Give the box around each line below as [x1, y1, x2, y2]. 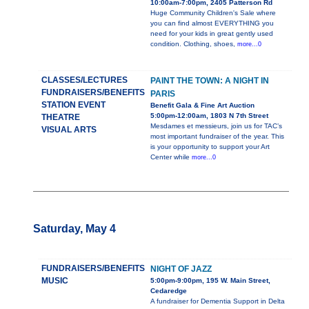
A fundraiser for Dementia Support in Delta [150, 297, 285, 306]
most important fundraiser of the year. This [150, 132, 284, 141]
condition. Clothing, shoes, [150, 40, 237, 48]
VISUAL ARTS [41, 125, 97, 135]
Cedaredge [150, 287, 187, 295]
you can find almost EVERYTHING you [150, 19, 274, 28]
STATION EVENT [41, 100, 106, 110]
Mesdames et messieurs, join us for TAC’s [150, 122, 282, 130]
